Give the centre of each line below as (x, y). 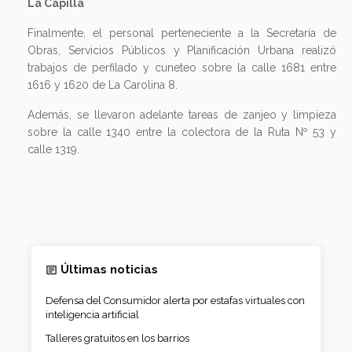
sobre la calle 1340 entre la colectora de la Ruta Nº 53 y (182, 132)
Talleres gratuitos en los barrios (117, 339)
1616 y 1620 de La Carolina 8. (103, 84)
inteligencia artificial (92, 315)
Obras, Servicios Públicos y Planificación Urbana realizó (182, 50)
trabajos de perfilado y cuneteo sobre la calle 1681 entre (182, 67)
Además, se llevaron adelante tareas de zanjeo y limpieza (182, 114)
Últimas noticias (109, 270)
